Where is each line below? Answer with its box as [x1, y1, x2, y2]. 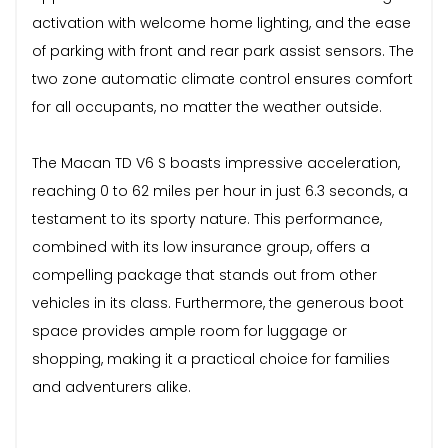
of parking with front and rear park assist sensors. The [32, 40, 414, 61]
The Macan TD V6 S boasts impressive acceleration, [32, 152, 400, 173]
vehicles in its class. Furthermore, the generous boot [32, 292, 404, 313]
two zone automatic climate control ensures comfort [32, 68, 413, 89]
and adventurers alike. [32, 376, 191, 397]
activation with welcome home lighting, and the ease [32, 12, 411, 33]
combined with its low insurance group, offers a [32, 236, 370, 257]
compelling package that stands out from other [32, 264, 377, 285]
